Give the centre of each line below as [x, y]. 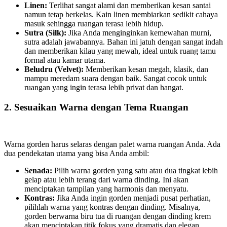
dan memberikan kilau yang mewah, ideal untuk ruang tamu [120, 51]
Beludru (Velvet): [54, 69]
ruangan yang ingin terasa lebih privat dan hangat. [104, 88]
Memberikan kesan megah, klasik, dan [146, 69]
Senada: [38, 170]
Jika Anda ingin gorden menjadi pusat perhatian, [133, 198]
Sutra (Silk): [45, 33]
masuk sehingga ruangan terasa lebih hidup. [94, 24]
